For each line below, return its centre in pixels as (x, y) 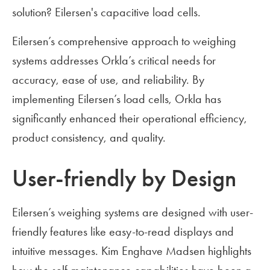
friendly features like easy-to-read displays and (123, 232)
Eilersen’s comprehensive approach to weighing (124, 41)
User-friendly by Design (124, 179)
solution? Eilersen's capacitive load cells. (106, 12)
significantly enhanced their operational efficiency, (130, 118)
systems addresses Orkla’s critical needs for (114, 61)
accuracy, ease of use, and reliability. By (108, 80)
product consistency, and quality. (89, 138)
